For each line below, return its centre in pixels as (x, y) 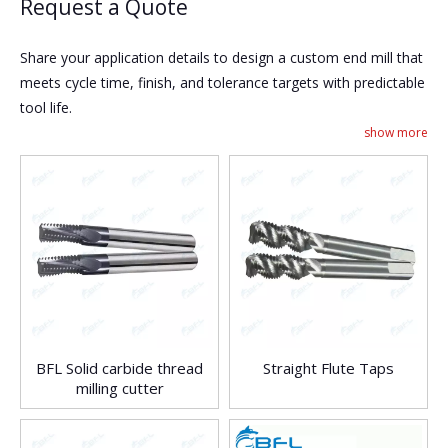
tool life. (46, 108)
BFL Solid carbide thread (119, 368)
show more (396, 133)
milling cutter (119, 388)
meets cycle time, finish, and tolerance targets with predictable (222, 83)
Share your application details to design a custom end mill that (221, 58)
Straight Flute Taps (328, 368)
